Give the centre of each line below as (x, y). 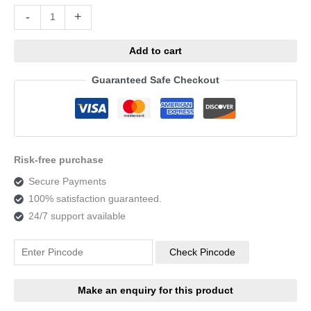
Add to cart (155, 51)
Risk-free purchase (59, 160)
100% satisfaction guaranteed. (95, 199)
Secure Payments (67, 182)
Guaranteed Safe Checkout (155, 81)
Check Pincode (202, 253)
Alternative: (130, 13)
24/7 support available (77, 217)
